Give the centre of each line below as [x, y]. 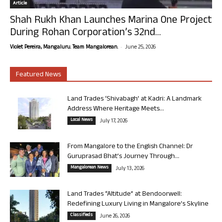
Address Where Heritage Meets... [116, 110]
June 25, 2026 [140, 48]
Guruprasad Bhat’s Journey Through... [123, 157]
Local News [82, 120]
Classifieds [82, 216]
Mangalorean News [89, 168]
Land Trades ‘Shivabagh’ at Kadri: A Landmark [135, 100]
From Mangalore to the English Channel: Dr [130, 147]
